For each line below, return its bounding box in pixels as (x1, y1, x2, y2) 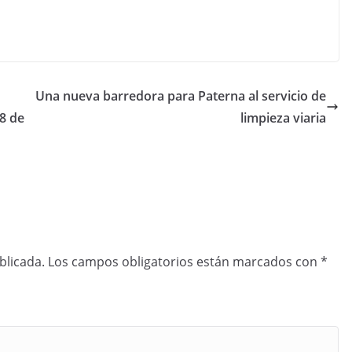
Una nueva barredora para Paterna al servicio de (35, 87, 326, 105)
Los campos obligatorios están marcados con (48, 253, 321, 271)
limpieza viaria (240, 109, 326, 127)
